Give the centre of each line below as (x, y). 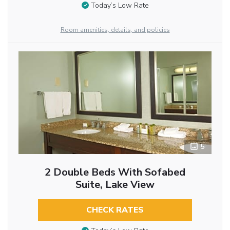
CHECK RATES (115, 210)
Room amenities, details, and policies (115, 30)
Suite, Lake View (115, 184)
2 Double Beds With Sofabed (115, 172)
